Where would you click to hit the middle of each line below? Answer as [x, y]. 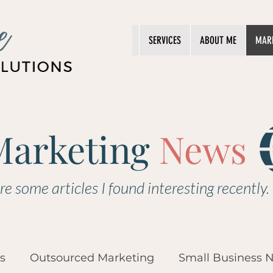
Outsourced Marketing [92, 257]
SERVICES [165, 40]
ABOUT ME [218, 40]
